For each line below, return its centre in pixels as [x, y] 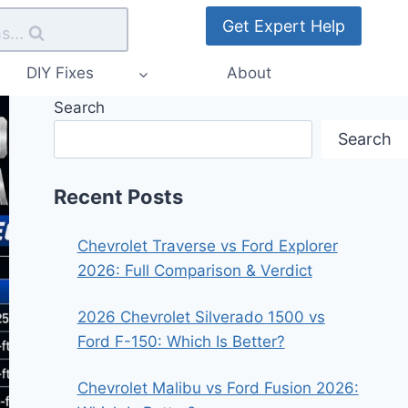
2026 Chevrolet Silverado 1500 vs [201, 316]
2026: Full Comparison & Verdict [194, 270]
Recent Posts [119, 196]
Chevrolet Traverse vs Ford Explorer [207, 245]
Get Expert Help [284, 25]
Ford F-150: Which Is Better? [181, 341]
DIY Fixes [60, 73]
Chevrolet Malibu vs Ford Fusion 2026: [218, 388]
